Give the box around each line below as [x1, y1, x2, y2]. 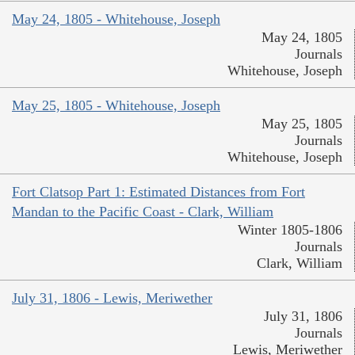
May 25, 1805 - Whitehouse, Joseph [12, 97, 220, 113]
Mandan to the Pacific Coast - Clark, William [12, 203, 273, 219]
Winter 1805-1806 [238, 221, 342, 238]
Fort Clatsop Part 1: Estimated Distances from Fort [12, 183, 305, 200]
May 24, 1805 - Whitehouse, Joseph [12, 10, 220, 27]
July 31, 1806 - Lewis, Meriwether [12, 289, 212, 306]
